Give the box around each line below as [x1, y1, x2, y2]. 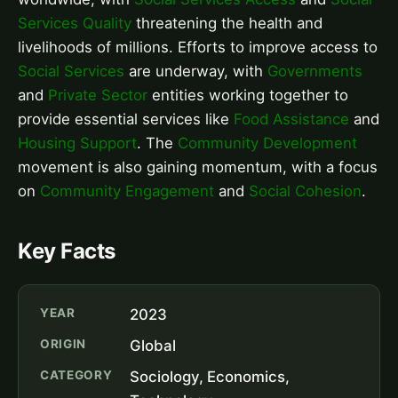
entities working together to [147, 85, 348, 104]
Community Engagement [40, 181, 214, 200]
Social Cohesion [249, 181, 362, 200]
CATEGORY [40, 367, 113, 382]
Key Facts [18, 237, 115, 264]
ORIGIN [40, 336, 87, 351]
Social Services [18, 61, 124, 80]
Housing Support [18, 133, 137, 152]
